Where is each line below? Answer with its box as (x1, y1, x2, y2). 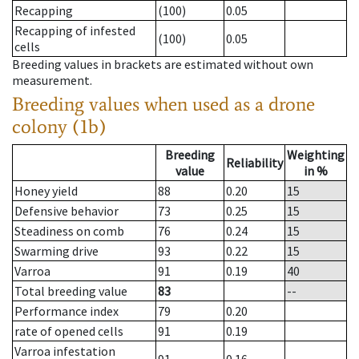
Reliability (226, 155, 283, 171)
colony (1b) (12, 115, 107, 139)
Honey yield (14, 183, 78, 200)
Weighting (287, 147, 345, 163)
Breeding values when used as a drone (12, 92, 315, 116)
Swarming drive (14, 243, 99, 260)
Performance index (14, 303, 119, 320)
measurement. (12, 72, 92, 89)
